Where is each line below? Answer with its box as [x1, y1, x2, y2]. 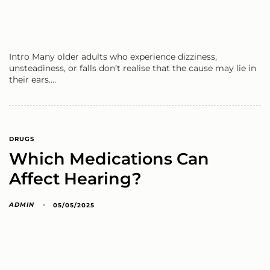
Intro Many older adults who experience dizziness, [9, 51, 217, 62]
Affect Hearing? [9, 169, 142, 189]
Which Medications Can [9, 149, 209, 169]
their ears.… [9, 74, 56, 85]
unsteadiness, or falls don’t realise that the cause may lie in [9, 62, 256, 74]
